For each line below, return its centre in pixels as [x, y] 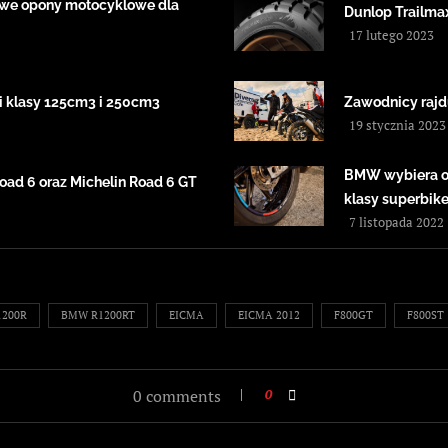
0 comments [177, 396]
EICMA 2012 [269, 315]
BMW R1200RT [98, 315]
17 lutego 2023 [391, 35]
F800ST [425, 315]
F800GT [353, 315]
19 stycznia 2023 [397, 125]
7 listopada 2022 [396, 222]
